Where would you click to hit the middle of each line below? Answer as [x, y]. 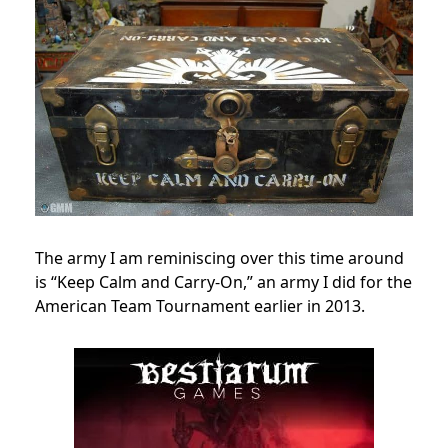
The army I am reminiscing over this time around [219, 258]
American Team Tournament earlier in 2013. [200, 306]
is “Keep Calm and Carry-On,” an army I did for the [223, 282]
